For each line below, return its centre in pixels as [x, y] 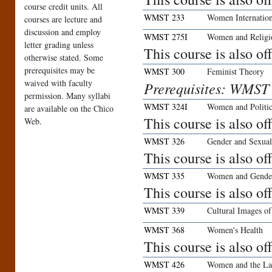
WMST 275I [166, 37]
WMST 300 [164, 72]
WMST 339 [164, 211]
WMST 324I [166, 107]
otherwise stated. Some [64, 58]
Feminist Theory [236, 72]
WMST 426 [164, 265]
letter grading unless [59, 45]
